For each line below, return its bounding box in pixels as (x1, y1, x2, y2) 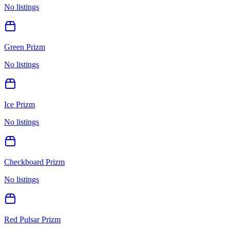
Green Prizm (4, 42, 45, 51)
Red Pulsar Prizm (4, 215, 61, 224)
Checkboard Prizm (4, 157, 65, 166)
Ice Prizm (4, 100, 35, 109)
